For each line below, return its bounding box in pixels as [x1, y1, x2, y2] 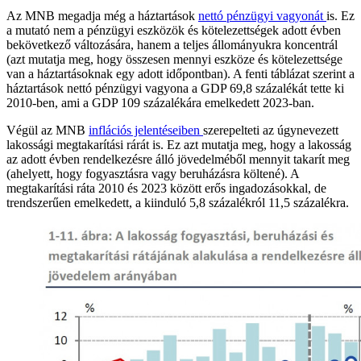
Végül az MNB [6, 123, 89, 138]
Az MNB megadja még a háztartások [6, 9, 198, 23]
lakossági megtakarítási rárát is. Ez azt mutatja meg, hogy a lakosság [6, 138, 351, 152]
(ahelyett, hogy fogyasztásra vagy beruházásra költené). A [6, 167, 299, 181]
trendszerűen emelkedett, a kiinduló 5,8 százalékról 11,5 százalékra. [6, 196, 349, 210]
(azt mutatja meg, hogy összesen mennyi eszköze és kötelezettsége [6, 52, 342, 67]
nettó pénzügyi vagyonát [198, 9, 326, 23]
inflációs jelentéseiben [89, 123, 203, 138]
